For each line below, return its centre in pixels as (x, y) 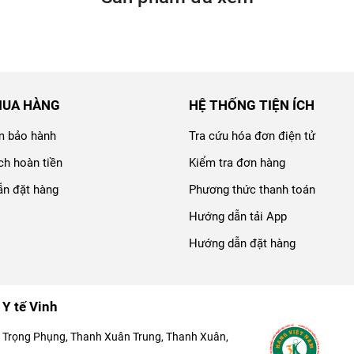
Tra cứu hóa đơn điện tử (252, 136)
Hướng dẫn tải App (238, 217)
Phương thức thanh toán (252, 190)
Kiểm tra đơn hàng (237, 163)
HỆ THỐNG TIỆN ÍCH (252, 105)
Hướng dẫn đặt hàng (242, 244)
